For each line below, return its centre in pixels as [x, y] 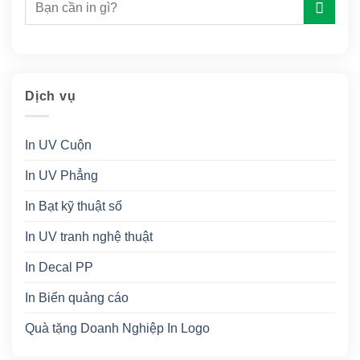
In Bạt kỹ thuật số [74, 206]
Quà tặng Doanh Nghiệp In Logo [117, 328]
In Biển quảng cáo [77, 297]
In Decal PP [59, 267]
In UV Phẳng [61, 175]
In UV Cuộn [58, 145]
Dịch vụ [51, 96]
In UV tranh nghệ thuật [89, 236]
